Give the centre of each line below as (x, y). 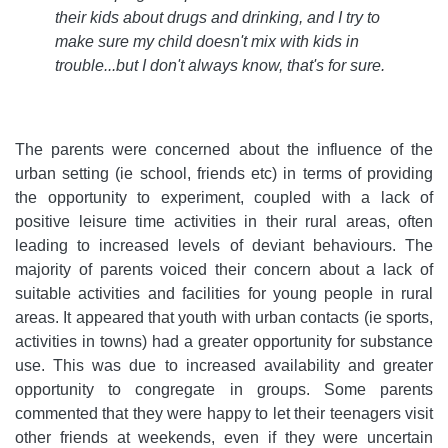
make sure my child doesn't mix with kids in (207, 42)
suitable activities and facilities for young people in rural (224, 294)
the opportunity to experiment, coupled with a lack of (224, 198)
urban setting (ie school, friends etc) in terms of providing (224, 174)
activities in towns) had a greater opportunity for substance (224, 342)
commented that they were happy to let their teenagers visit (224, 414)
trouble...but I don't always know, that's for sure (218, 66)
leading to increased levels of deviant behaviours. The (224, 246)
